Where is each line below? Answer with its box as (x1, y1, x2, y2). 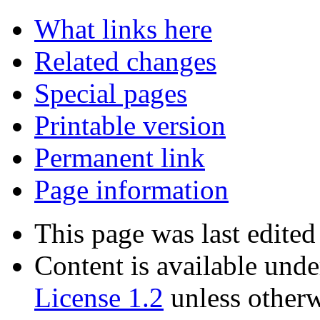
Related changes (34, 76, 216, 108)
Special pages (34, 109, 187, 140)
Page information (34, 205, 229, 236)
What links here (34, 44, 212, 76)
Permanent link (34, 173, 205, 204)
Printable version (34, 141, 226, 172)
